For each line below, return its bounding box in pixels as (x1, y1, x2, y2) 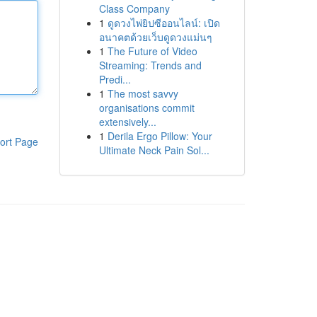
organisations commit (98, 100, 195, 115)
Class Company (98, 1, 170, 16)
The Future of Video (107, 44, 197, 58)
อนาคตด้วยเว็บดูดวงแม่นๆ (98, 30, 212, 44)
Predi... (98, 72, 131, 86)
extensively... (98, 115, 156, 129)
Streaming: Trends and (98, 58, 202, 72)
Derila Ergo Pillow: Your (107, 129, 212, 143)
